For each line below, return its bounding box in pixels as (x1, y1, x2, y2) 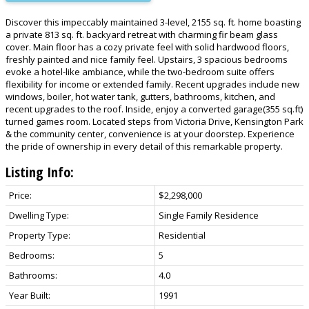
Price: (9, 188, 32, 201)
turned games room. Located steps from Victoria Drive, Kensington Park (6, 114, 303, 128)
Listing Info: (6, 162, 74, 181)
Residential (159, 228, 206, 241)
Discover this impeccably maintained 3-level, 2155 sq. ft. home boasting (6, 15, 301, 28)
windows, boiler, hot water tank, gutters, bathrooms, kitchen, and (6, 90, 275, 103)
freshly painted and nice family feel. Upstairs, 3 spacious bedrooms (6, 52, 288, 66)
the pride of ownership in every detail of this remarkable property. (6, 139, 283, 152)
